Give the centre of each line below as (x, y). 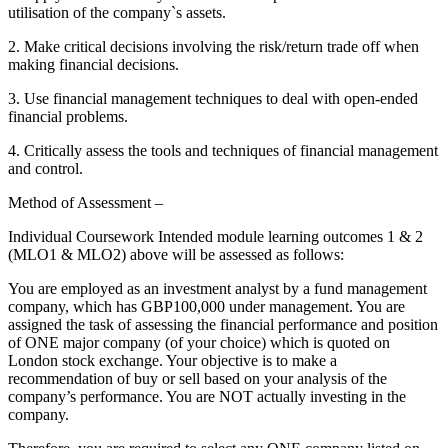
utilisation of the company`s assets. (117, 12)
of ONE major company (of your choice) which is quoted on (199, 342)
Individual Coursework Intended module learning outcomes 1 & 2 (215, 236)
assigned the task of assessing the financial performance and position (223, 324)
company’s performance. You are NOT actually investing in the (207, 396)
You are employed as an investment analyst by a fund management (217, 288)
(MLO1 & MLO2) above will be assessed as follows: (176, 254)
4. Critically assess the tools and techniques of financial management (223, 150)
